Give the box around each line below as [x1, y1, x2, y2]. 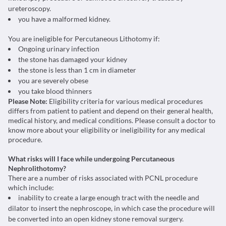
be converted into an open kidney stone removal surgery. [8, 214, 184, 223]
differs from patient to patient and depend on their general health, [8, 106, 213, 115]
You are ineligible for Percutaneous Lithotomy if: [8, 34, 160, 43]
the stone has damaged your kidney [18, 55, 127, 64]
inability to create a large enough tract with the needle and [18, 193, 199, 202]
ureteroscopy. [8, 4, 51, 13]
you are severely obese [18, 76, 88, 85]
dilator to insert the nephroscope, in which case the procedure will [8, 204, 215, 212]
